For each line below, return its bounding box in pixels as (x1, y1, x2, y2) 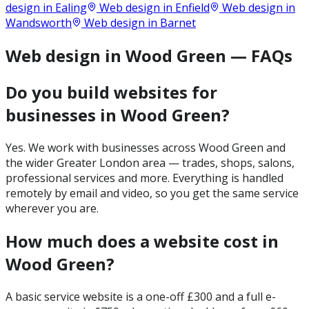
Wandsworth (6, 15, 72, 31)
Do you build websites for (6, 80, 217, 103)
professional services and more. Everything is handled (6, 170, 283, 186)
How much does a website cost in (6, 229, 279, 252)
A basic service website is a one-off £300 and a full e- (6, 288, 276, 304)
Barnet (160, 15, 196, 31)
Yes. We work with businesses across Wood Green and (6, 139, 286, 155)
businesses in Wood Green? (6, 103, 230, 126)
